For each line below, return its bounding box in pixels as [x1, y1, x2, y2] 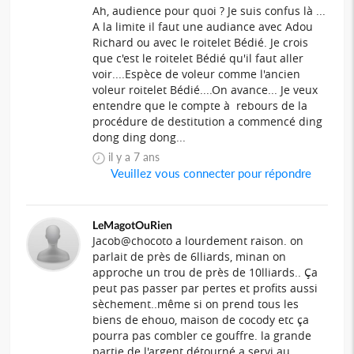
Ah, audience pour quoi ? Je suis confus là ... [92, 3, 326, 19]
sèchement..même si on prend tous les [92, 296, 299, 312]
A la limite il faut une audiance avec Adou [92, 19, 314, 35]
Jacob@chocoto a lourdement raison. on [92, 233, 304, 249]
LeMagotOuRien [92, 218, 173, 232]
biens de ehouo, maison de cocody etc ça [92, 312, 310, 328]
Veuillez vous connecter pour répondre [108, 166, 312, 181]
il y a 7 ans [108, 150, 176, 164]
